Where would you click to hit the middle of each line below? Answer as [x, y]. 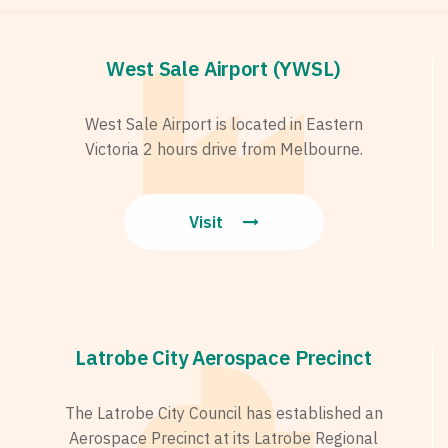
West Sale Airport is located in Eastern [223, 124]
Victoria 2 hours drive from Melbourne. [223, 149]
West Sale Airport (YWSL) [223, 69]
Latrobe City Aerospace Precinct [223, 358]
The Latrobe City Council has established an [223, 413]
